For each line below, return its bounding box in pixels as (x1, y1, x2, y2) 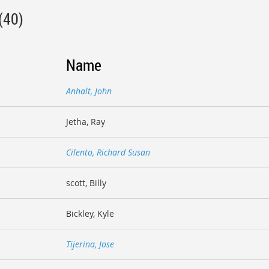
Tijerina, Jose (66, 238, 114, 250)
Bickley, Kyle (66, 208, 114, 220)
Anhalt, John (66, 85, 112, 97)
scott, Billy (66, 177, 106, 189)
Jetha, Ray (66, 116, 105, 128)
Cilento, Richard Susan (66, 147, 150, 159)
